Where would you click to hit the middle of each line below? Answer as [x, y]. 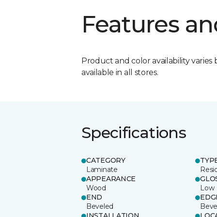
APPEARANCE [111, 178]
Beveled [100, 206]
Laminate [102, 169]
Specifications [134, 132]
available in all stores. [120, 72]
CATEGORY [106, 160]
